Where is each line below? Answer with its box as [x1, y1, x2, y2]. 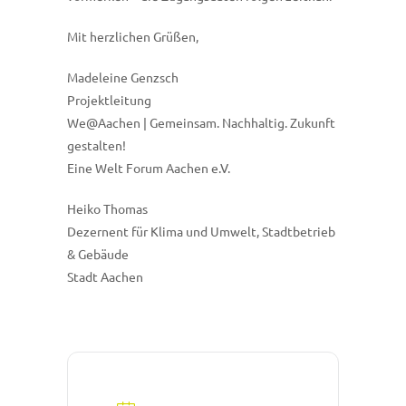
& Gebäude [67, 246, 129, 263]
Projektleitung [67, 92, 151, 109]
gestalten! [67, 137, 126, 154]
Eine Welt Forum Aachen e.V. [67, 159, 230, 177]
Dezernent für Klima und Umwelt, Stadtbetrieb [67, 223, 335, 240]
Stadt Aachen [67, 268, 143, 285]
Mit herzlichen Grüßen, [67, 28, 198, 45]
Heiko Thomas [67, 200, 148, 217]
